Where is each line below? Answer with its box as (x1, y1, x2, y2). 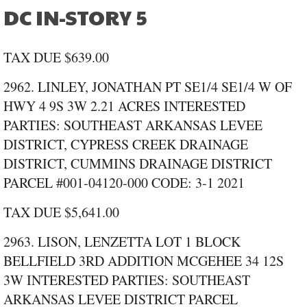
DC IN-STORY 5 (3, 3, 147, 32)
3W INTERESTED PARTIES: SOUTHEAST (3, 271, 250, 290)
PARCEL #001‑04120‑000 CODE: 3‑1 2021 (3, 173, 245, 193)
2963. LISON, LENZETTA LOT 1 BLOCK (3, 232, 241, 251)
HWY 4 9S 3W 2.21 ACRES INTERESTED (3, 97, 245, 116)
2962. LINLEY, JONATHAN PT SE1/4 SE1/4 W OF (3, 77, 292, 97)
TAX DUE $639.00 (3, 48, 109, 67)
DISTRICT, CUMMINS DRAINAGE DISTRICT (3, 154, 272, 173)
